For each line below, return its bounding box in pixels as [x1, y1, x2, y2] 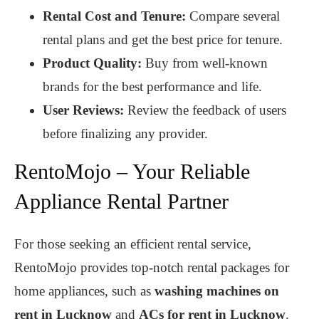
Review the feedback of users [127, 103, 286, 118]
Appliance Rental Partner [14, 189, 229, 214]
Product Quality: [43, 56, 142, 71]
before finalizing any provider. [43, 126, 208, 142]
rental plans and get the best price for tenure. [43, 32, 283, 48]
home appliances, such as [14, 283, 155, 299]
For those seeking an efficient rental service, [14, 236, 251, 252]
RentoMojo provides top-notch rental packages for [14, 260, 289, 276]
